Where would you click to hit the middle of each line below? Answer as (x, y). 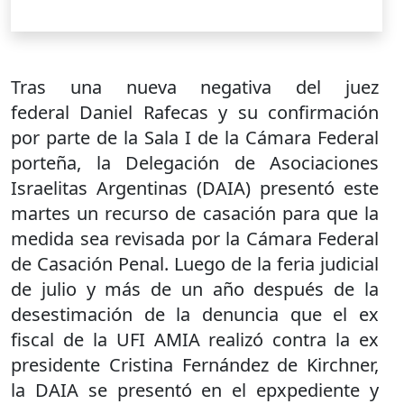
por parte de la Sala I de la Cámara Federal (195, 138)
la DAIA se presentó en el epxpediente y (195, 390)
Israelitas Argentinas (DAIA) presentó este (195, 188)
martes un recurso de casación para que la (195, 213)
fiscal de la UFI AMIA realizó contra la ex (195, 340)
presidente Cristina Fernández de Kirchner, (195, 365)
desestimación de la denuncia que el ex (195, 314)
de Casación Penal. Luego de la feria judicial (195, 264)
